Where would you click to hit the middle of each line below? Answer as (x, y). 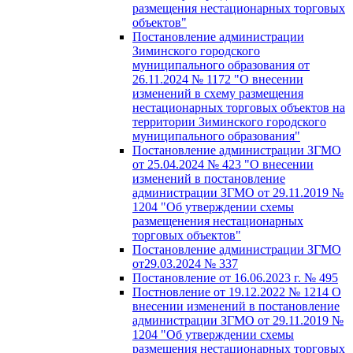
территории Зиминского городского (229, 121)
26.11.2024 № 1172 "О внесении (218, 79)
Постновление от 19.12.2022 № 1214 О (237, 292)
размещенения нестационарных (218, 221)
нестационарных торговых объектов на (239, 107)
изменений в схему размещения (218, 93)
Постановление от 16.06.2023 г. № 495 (235, 277)
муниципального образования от (221, 65)
